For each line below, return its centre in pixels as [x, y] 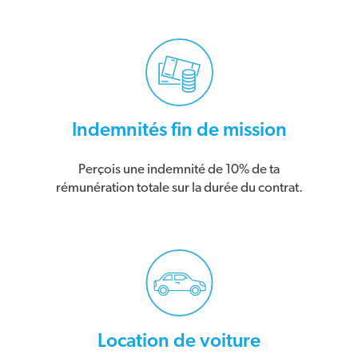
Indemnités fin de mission [179, 130]
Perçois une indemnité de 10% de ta [179, 169]
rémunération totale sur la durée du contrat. [179, 187]
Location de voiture [179, 341]
